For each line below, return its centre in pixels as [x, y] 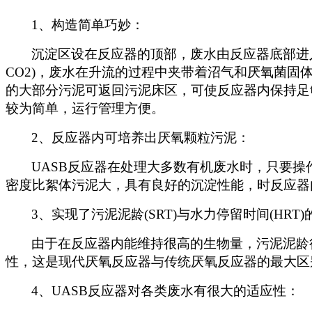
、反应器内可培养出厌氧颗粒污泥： [144, 137]
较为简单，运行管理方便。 [85, 108]
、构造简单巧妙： [91, 24]
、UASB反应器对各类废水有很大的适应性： [169, 290]
